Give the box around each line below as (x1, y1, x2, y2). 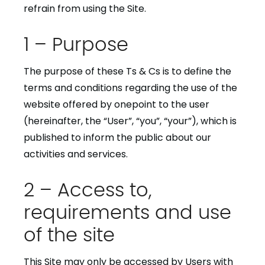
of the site (24, 221, 115, 245)
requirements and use (24, 199, 231, 222)
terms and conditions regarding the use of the (24, 81, 237, 95)
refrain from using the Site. (24, 2, 146, 15)
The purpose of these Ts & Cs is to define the (24, 64, 231, 78)
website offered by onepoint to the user (24, 98, 209, 111)
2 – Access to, (24, 176, 152, 200)
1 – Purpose (24, 31, 128, 54)
